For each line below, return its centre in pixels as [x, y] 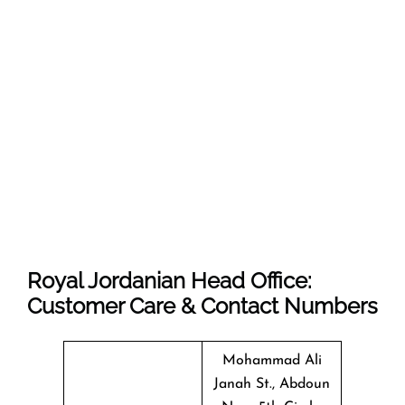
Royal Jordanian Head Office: [170, 280]
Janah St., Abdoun [272, 384]
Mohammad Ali [272, 360]
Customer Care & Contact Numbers [202, 306]
